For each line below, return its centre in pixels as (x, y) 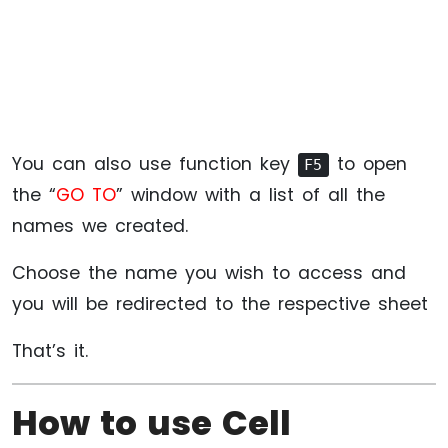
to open (367, 163)
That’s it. (50, 350)
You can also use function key (155, 163)
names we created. (100, 225)
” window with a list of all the (250, 194)
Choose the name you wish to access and (209, 272)
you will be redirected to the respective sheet (220, 303)
